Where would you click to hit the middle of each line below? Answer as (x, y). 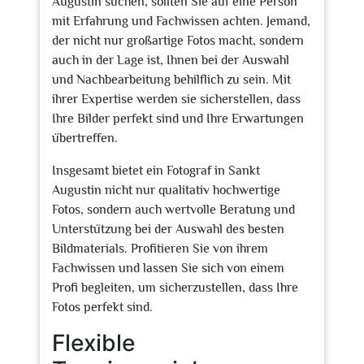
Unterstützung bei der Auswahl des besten (168, 229)
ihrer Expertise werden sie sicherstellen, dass (176, 99)
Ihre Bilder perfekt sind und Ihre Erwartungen (178, 119)
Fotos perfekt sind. (102, 307)
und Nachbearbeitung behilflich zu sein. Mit (171, 80)
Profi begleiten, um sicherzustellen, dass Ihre (175, 288)
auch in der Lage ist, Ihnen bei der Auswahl (171, 60)
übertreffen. (85, 138)
